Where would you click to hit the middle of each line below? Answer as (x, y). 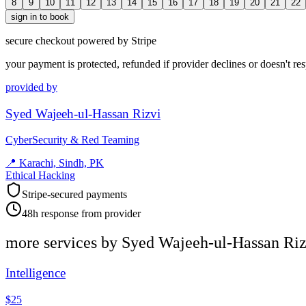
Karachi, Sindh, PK (61, 163)
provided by (31, 87)
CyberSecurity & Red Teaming (72, 140)
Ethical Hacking (40, 176)
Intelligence (36, 273)
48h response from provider (81, 214)
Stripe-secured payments (74, 195)
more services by (64, 243)
